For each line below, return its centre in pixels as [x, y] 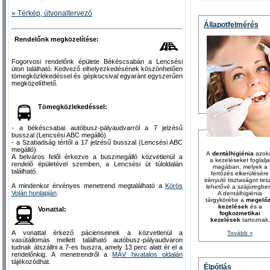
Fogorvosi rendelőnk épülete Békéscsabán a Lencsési [97, 61]
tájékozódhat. [31, 261]
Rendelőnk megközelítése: [57, 39]
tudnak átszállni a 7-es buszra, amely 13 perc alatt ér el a [97, 247]
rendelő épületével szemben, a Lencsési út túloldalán [97, 164]
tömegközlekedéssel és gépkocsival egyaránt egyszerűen [97, 76]
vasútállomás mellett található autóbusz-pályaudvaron [97, 240]
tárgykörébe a [226, 200]
